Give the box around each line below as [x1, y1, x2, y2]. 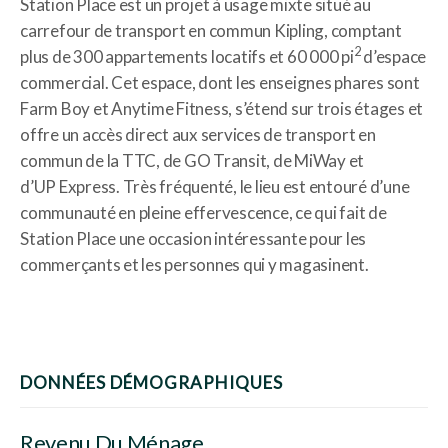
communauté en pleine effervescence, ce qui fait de [20, 201, 387, 223]
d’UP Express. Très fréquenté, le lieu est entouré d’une [20, 175, 410, 197]
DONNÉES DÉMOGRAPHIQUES [20, 371, 283, 393]
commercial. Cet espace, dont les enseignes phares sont [20, 71, 420, 93]
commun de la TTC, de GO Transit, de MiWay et [20, 149, 364, 171]
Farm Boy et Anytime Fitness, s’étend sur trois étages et [20, 97, 423, 119]
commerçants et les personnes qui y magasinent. [20, 253, 369, 275]
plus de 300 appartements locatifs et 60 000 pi [20, 45, 354, 67]
